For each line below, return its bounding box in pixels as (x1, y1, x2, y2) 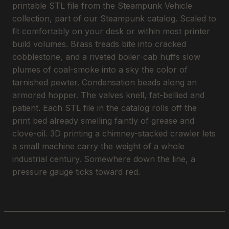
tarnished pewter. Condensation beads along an (12, 77, 197, 87)
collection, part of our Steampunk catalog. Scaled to (12, 13, 216, 24)
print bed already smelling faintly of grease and (12, 115, 194, 126)
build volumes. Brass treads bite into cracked (12, 38, 186, 49)
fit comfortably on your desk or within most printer (12, 26, 210, 36)
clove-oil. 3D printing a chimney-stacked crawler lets (12, 128, 216, 139)
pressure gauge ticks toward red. (12, 166, 140, 177)
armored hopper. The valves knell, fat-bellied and (12, 89, 204, 100)
